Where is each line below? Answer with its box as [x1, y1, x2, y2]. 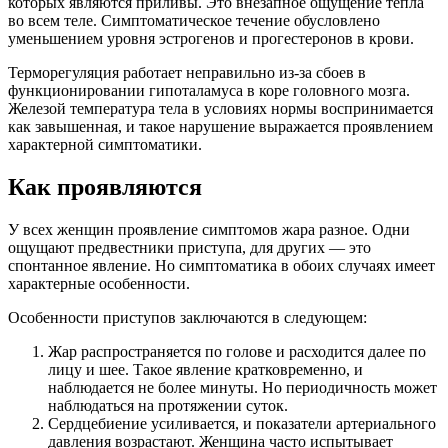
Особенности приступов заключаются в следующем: [8, 309, 367, 326]
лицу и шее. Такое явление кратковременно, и [48, 361, 363, 378]
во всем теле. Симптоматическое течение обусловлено [8, 12, 380, 30]
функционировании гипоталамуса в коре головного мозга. [8, 82, 410, 100]
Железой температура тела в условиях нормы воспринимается [8, 100, 433, 118]
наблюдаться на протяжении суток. [48, 397, 288, 414]
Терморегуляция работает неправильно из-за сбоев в [8, 64, 366, 82]
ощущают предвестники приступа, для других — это [8, 239, 371, 256]
